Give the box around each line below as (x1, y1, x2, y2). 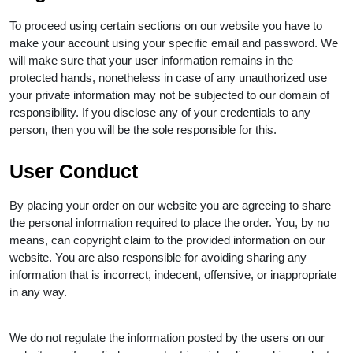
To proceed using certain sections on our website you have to (9, 18, 322, 32)
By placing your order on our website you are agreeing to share (9, 198, 331, 212)
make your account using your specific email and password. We (9, 35, 338, 50)
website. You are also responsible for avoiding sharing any (9, 250, 307, 264)
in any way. (9, 284, 70, 299)
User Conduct (9, 159, 143, 182)
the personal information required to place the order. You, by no (9, 215, 329, 229)
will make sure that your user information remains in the (9, 53, 293, 67)
